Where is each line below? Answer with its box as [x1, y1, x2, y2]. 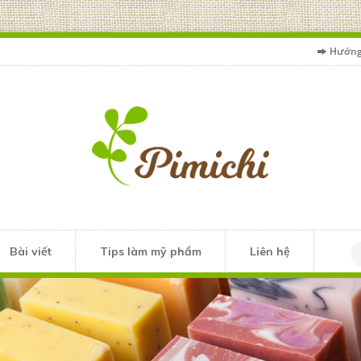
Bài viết [10, 243, 52, 259]
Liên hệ [250, 243, 290, 259]
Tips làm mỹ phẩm [100, 243, 201, 259]
